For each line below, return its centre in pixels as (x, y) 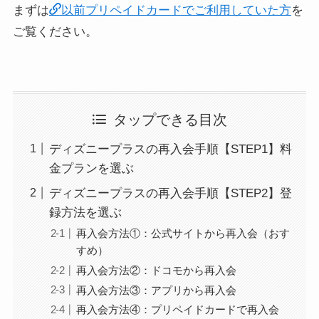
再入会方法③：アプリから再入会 (157, 290)
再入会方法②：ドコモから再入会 (157, 270)
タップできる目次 (171, 119)
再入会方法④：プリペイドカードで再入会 (178, 310)
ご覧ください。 (55, 31)
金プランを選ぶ (91, 168)
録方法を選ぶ (85, 213)
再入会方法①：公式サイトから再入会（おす (183, 233)
